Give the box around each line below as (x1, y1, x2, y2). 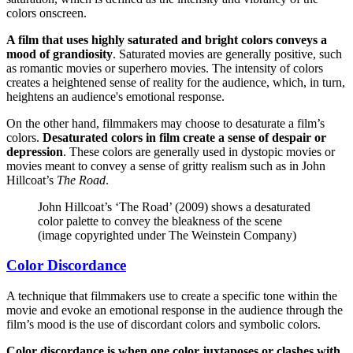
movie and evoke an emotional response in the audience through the (6, 303, 343, 318)
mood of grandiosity (6, 46, 113, 61)
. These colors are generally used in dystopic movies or (63, 144, 335, 158)
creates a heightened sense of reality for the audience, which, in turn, (6, 75, 345, 89)
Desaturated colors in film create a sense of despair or (43, 130, 326, 144)
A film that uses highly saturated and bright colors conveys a (6, 32, 327, 46)
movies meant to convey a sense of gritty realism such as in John (6, 158, 325, 173)
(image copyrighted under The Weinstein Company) (38, 228, 296, 242)
